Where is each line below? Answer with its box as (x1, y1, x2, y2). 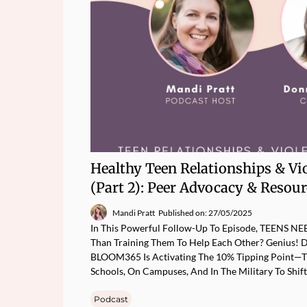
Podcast (94, 294, 128, 304)
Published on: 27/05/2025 (158, 207, 252, 218)
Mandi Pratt (112, 207, 155, 218)
